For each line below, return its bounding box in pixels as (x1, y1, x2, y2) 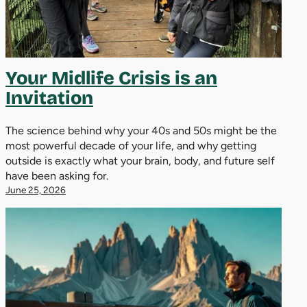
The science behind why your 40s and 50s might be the (5, 123, 277, 137)
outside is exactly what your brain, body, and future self (5, 153, 275, 167)
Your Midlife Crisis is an (5, 67, 217, 89)
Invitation (5, 87, 93, 109)
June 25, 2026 (5, 184, 66, 195)
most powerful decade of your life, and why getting (5, 138, 256, 152)
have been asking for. (5, 169, 108, 182)
